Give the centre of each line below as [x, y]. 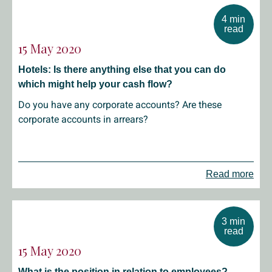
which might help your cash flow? [95, 84]
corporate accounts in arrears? [83, 119]
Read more [229, 174]
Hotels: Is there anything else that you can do [122, 70]
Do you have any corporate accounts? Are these [120, 105]
